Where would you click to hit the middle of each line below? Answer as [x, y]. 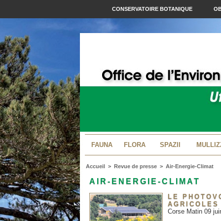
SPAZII [170, 145]
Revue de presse [135, 166]
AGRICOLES [193, 204]
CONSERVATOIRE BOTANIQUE [153, 9]
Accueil [95, 166]
